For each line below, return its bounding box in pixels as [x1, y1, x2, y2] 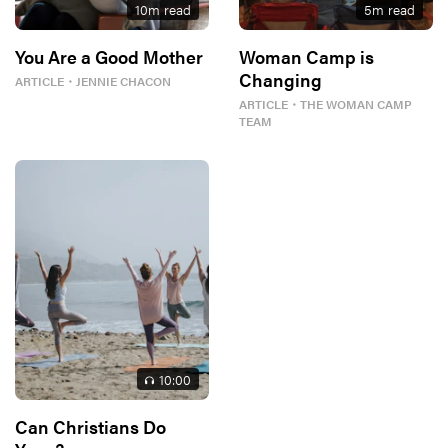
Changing [239, 66, 322, 92]
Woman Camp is [239, 43, 374, 69]
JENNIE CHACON [76, 71, 171, 90]
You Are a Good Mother [15, 43, 203, 69]
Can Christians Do [15, 413, 166, 439]
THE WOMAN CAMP [300, 94, 412, 113]
